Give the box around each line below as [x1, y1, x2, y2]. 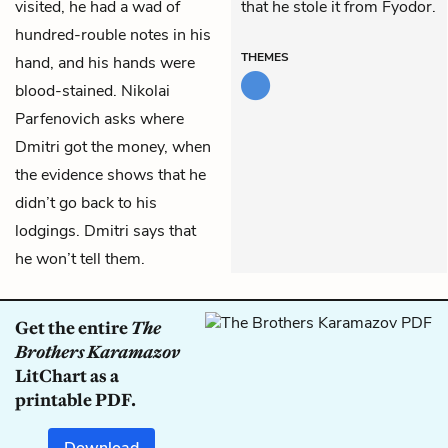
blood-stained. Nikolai [15, 79, 170, 102]
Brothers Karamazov [15, 340, 180, 363]
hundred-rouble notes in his [15, 23, 211, 46]
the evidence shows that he [15, 163, 206, 186]
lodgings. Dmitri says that [15, 219, 196, 242]
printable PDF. [15, 388, 136, 411]
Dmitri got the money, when [15, 135, 211, 158]
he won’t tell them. [15, 247, 145, 270]
